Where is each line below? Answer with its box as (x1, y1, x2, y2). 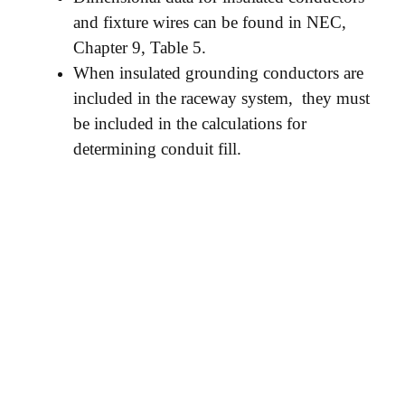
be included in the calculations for (73, 113, 306, 133)
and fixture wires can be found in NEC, (73, 12, 346, 32)
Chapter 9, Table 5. (73, 37, 206, 57)
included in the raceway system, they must (73, 88, 370, 108)
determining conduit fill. (73, 138, 241, 158)
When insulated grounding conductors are (73, 62, 363, 82)
